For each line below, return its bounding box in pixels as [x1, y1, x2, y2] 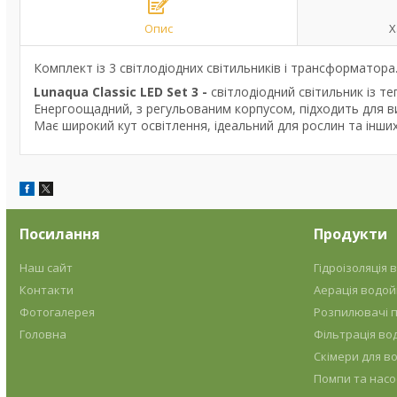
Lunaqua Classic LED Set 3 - [34, 83, 207, 100]
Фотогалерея [19, 304, 96, 320]
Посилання [19, 224, 101, 244]
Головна [19, 326, 67, 342]
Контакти [19, 282, 74, 298]
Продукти [313, 224, 387, 244]
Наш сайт [19, 260, 74, 276]
